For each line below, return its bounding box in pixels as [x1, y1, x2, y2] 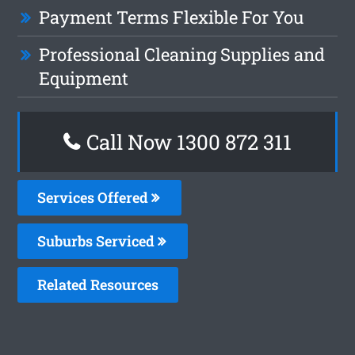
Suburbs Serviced [37, 231, 158, 250]
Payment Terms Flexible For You [39, 5, 304, 29]
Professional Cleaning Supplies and [39, 42, 326, 66]
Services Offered [37, 187, 152, 207]
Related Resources [37, 274, 159, 294]
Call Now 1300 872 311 [82, 128, 292, 155]
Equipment [39, 66, 129, 90]
